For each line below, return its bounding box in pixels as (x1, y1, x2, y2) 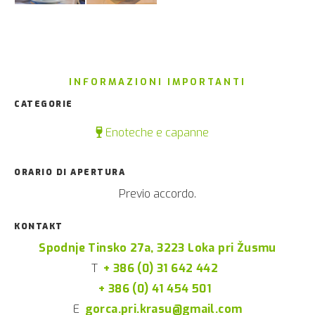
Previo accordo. (119, 186, 196, 202)
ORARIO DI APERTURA (14, 167, 125, 179)
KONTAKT (14, 221, 63, 233)
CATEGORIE (14, 98, 73, 110)
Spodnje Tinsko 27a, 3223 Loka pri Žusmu (39, 240, 276, 256)
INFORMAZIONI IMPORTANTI (69, 76, 246, 89)
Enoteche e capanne (102, 125, 209, 141)
